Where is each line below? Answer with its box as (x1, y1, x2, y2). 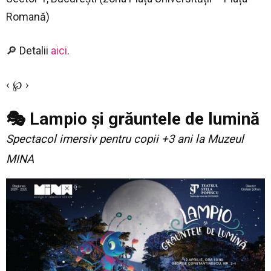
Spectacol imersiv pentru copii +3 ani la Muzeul (6, 132, 244, 146)
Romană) (6, 10, 50, 24)
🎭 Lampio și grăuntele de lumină (6, 109, 260, 129)
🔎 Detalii (6, 44, 51, 57)
